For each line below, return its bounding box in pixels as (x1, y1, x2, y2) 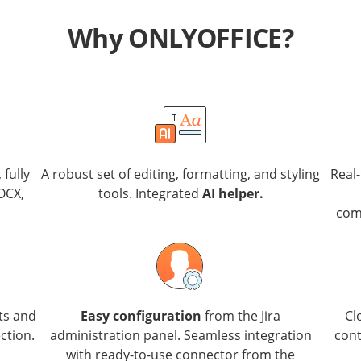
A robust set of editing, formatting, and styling (41, 165, 320, 183)
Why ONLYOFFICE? (67, 20, 294, 55)
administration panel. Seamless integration (49, 326, 312, 344)
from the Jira (201, 307, 280, 325)
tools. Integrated (98, 185, 202, 202)
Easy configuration (81, 307, 201, 325)
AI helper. (201, 185, 263, 202)
